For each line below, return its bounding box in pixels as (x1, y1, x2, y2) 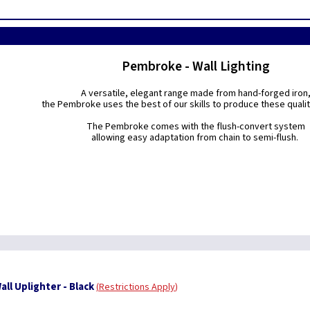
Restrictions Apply (99, 280, 175, 294)
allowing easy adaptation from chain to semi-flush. (91, 131, 301, 145)
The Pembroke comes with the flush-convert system (86, 120, 306, 134)
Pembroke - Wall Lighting (122, 57, 271, 76)
